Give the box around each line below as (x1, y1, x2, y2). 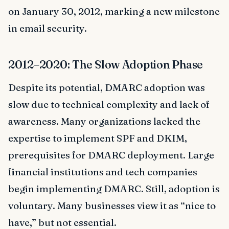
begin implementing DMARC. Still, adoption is (8, 182, 220, 195)
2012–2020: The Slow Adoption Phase (8, 57, 203, 72)
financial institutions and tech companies (8, 166, 197, 178)
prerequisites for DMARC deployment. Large (8, 149, 214, 162)
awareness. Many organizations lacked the (8, 115, 200, 128)
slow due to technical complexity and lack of (8, 98, 210, 111)
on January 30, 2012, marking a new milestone (8, 5, 220, 18)
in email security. (8, 22, 87, 35)
